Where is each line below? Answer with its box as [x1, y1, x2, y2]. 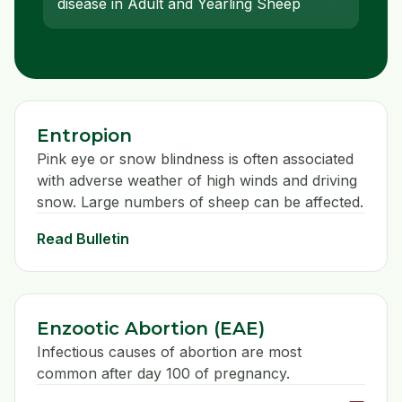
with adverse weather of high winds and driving [37, 171, 357, 190]
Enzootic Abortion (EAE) [37, 318, 265, 340]
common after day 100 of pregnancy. [37, 364, 290, 383]
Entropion [37, 125, 132, 147]
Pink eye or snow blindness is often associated [37, 150, 354, 169]
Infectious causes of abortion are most [37, 343, 301, 362]
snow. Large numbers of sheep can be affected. [37, 193, 363, 212]
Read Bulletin [37, 230, 129, 249]
